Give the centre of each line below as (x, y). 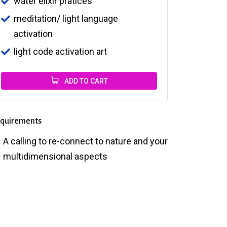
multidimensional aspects (55, 156)
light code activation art (60, 51)
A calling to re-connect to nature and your (85, 141)
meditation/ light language (66, 18)
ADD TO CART (85, 81)
